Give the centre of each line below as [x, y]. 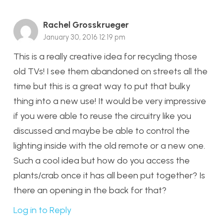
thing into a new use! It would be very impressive [110, 101]
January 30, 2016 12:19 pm [84, 37]
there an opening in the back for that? [90, 190]
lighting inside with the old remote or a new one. [109, 145]
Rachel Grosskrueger [86, 25]
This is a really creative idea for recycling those [105, 56]
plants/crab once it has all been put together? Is [109, 175]
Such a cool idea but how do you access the [102, 160]
